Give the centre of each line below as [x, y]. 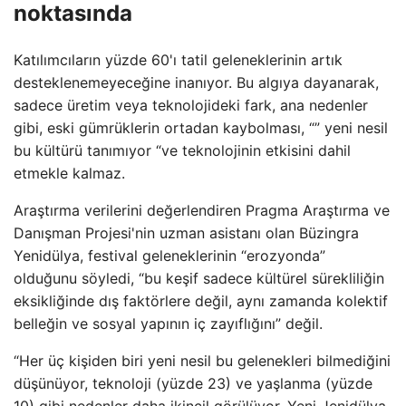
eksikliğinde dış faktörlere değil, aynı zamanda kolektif [201, 300]
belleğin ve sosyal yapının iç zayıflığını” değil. [168, 323]
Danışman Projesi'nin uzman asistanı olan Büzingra [186, 232]
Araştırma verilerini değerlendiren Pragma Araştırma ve [202, 210]
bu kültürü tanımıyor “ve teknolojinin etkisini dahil [182, 150]
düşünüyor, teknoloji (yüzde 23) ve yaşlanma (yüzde [193, 383]
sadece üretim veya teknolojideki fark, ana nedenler [191, 105]
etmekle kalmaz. [69, 173]
